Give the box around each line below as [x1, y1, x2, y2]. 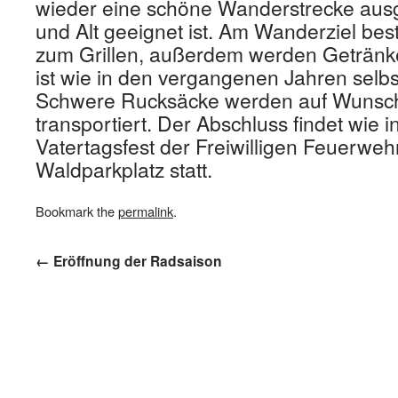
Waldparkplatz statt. [36, 155, 212, 184]
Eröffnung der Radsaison [50, 251, 222, 271]
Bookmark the [36, 202, 118, 220]
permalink [118, 202, 173, 220]
